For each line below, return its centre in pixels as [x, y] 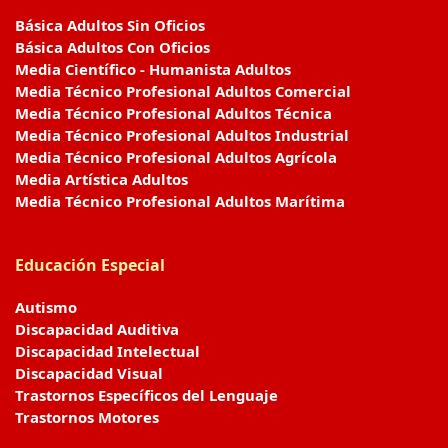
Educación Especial [90, 265]
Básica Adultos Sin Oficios [110, 25]
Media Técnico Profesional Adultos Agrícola [176, 157]
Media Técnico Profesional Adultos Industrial [182, 135]
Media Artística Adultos [101, 179]
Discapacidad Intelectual [107, 351]
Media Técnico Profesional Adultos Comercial [183, 91]
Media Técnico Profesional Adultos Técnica [173, 113]
